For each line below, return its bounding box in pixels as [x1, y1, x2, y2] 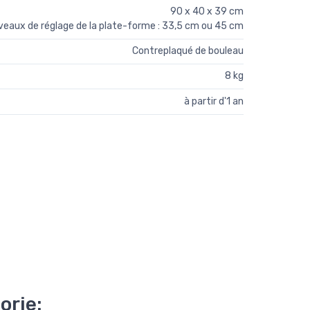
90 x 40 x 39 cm [170, 5, 244, 17]
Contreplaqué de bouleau [132, 44, 244, 57]
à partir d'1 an [184, 95, 244, 107]
